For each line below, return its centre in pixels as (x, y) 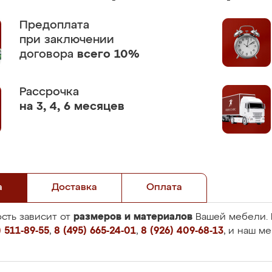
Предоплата (54, 25)
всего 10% (108, 54)
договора (48, 54)
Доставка (74, 188)
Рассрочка (49, 92)
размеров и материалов (133, 217)
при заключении (67, 40)
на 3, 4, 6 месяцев (72, 107)
